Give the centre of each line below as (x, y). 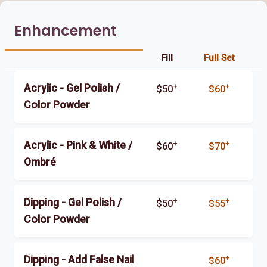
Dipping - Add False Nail (79, 260)
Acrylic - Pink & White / (78, 145)
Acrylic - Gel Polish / (72, 88)
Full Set (219, 58)
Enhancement (66, 30)
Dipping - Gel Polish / (73, 202)
